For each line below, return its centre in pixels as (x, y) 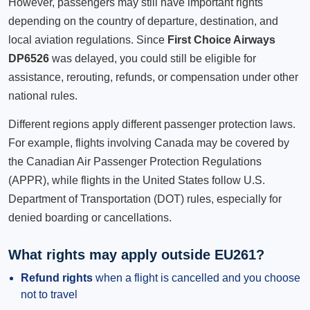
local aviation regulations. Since (88, 40)
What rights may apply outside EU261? (136, 255)
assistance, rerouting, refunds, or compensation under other (153, 77)
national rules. (43, 96)
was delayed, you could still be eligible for (153, 58)
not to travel (49, 294)
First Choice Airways (221, 40)
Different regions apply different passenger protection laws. (152, 124)
